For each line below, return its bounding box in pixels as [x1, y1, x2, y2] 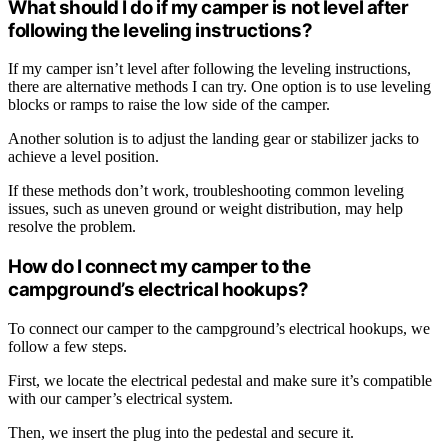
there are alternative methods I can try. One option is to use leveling [8, 78, 431, 96]
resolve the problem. [8, 218, 136, 236]
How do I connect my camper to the [8, 255, 311, 279]
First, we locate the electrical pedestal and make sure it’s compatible [8, 371, 432, 389]
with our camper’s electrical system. [8, 389, 233, 407]
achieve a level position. [8, 148, 159, 166]
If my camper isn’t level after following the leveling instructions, [8, 60, 411, 78]
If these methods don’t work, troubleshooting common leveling [8, 182, 404, 200]
